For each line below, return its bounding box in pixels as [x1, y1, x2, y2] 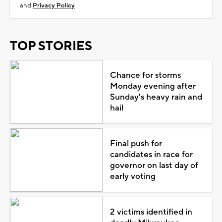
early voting [110, 170, 156, 182]
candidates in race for [110, 149, 193, 160]
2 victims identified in [110, 206, 192, 218]
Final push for [110, 138, 162, 149]
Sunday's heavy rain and [110, 91, 202, 103]
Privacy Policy [33, 1, 75, 9]
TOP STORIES [10, 38, 92, 54]
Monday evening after [110, 80, 196, 92]
